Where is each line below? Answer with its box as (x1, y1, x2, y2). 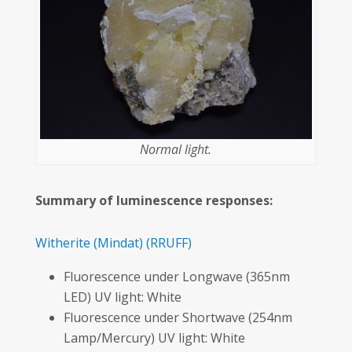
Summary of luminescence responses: (35, 191, 273, 209)
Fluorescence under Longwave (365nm (63, 267, 290, 285)
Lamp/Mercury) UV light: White (63, 328, 245, 346)
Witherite (35, 233, 90, 251)
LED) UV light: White (63, 288, 181, 306)
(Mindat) (93, 233, 143, 251)
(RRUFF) (145, 233, 192, 251)
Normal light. (140, 140, 212, 158)
